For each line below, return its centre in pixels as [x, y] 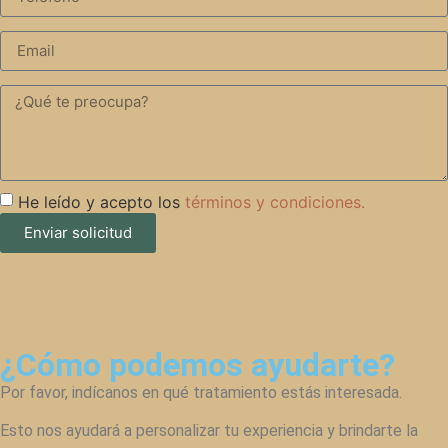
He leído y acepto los [101, 201]
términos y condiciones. [275, 201]
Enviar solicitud [78, 232]
